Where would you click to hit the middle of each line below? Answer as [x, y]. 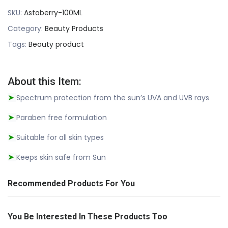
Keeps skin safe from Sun [61, 157]
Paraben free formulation [62, 117]
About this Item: [45, 81]
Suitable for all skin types [60, 137]
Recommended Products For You [71, 183]
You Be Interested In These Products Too [88, 216]
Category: [26, 28]
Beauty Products [74, 28]
